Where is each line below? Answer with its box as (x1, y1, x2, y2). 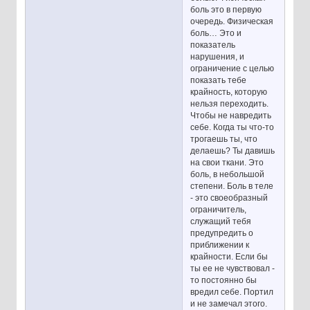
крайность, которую (190, 86, 268, 97)
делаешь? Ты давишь (190, 145, 275, 156)
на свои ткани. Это (190, 157, 264, 167)
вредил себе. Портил (190, 286, 274, 297)
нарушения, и (190, 51, 245, 62)
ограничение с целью (190, 63, 275, 73)
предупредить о (190, 228, 254, 238)
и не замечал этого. (190, 298, 268, 309)
